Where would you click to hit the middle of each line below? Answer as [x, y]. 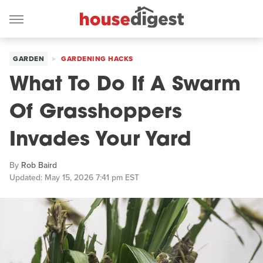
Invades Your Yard [100, 141]
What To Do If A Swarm [125, 85]
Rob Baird [39, 165]
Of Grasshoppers [96, 113]
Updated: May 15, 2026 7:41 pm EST [74, 178]
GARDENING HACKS [97, 59]
